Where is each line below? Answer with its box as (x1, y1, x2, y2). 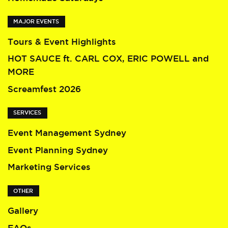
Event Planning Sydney (8, 145, 108, 155)
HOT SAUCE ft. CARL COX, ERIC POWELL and (8, 53, 209, 64)
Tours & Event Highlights (8, 36, 116, 46)
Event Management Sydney (8, 128, 126, 138)
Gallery (8, 206, 38, 216)
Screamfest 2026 (8, 83, 81, 94)
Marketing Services (8, 162, 91, 172)
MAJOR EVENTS (13, 18, 60, 25)
